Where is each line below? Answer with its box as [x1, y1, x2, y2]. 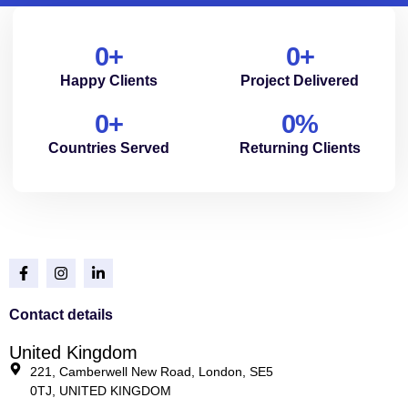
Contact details [9, 306, 113, 322]
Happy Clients [59, 72, 158, 88]
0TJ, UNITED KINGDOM [29, 382, 171, 398]
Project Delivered [240, 72, 359, 88]
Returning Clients [239, 139, 361, 156]
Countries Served [47, 139, 169, 156]
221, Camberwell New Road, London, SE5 [29, 363, 273, 379]
